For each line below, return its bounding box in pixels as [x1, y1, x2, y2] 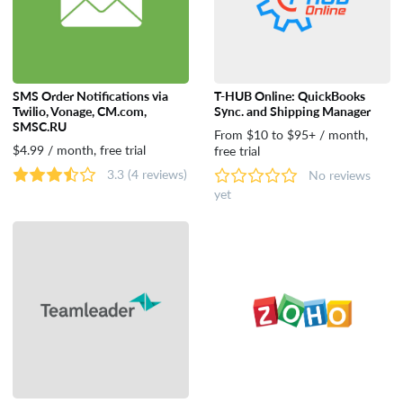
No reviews [308, 168, 371, 182]
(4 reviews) [127, 167, 187, 181]
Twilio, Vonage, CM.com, [12, 104, 147, 118]
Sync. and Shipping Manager [213, 104, 371, 118]
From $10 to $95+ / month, [213, 128, 368, 141]
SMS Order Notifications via [12, 89, 168, 103]
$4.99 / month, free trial [12, 143, 146, 157]
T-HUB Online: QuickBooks [213, 89, 365, 103]
